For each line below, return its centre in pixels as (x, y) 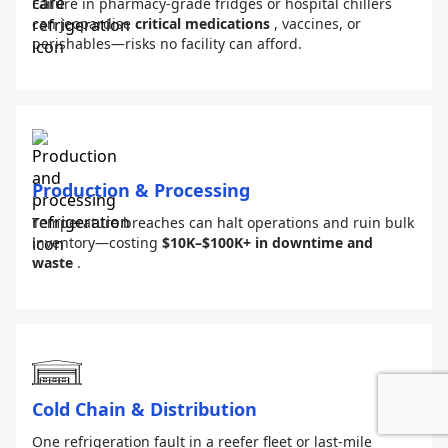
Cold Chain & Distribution (144, 408)
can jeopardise (83, 23)
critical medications (202, 23)
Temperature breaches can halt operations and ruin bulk (223, 222)
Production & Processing (141, 189)
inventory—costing (97, 242)
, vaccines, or (317, 23)
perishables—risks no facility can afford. (167, 43)
